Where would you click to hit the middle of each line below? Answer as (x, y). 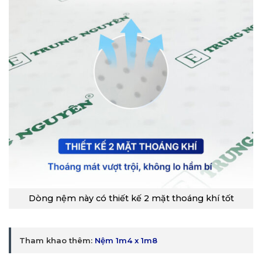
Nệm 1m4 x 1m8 (126, 240)
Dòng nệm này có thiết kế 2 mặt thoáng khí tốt (131, 199)
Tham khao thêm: (57, 240)
